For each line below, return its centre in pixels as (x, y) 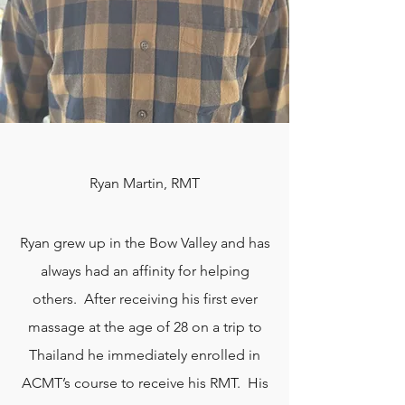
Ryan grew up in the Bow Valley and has (145, 243)
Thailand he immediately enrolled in (145, 355)
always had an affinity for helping (145, 271)
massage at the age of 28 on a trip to (145, 327)
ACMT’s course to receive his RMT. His (145, 383)
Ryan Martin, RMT (145, 183)
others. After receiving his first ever (145, 299)
